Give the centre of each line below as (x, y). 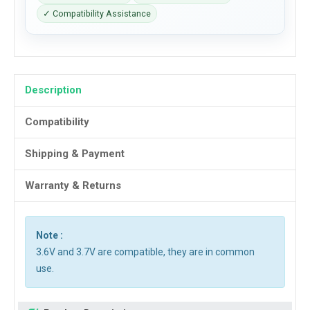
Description (53, 90)
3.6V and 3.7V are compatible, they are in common (145, 252)
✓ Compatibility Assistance (97, 13)
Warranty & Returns (73, 185)
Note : (49, 235)
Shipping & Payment (75, 154)
